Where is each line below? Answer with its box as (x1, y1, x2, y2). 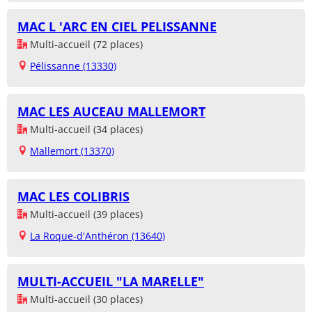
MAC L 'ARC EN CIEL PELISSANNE (17, 18, 217, 36)
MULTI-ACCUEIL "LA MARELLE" (17, 273, 204, 290)
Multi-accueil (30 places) (27, 292, 143, 306)
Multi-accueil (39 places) (27, 208, 143, 221)
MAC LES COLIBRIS (17, 188, 130, 205)
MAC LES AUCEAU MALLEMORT (17, 103, 205, 120)
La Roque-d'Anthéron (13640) (30, 229, 165, 243)
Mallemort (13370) (30, 144, 114, 158)
